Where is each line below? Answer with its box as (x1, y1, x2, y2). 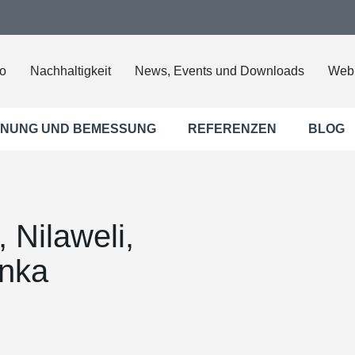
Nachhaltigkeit (30, 64, 111, 78)
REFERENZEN (188, 122, 277, 136)
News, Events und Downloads (135, 64, 304, 78)
